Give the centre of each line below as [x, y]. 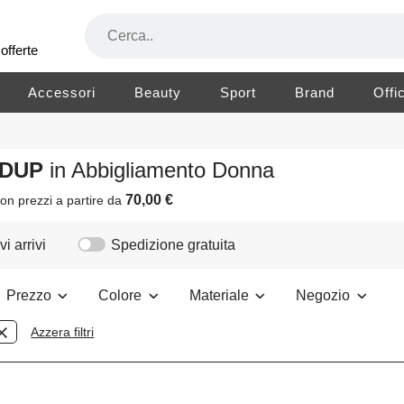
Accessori [62, 92]
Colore [122, 296]
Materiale [220, 296]
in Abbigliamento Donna [162, 170]
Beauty [158, 92]
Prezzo [30, 296]
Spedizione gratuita [174, 245]
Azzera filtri [63, 332]
